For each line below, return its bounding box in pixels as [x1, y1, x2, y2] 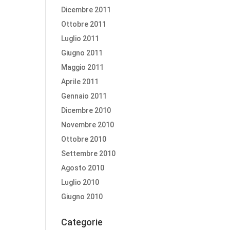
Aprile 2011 [61, 78, 99, 86]
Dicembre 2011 [61, 6, 111, 14]
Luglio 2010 [61, 178, 100, 186]
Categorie [61, 217, 103, 227]
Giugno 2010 [61, 193, 103, 201]
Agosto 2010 [61, 164, 105, 172]
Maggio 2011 [61, 63, 104, 71]
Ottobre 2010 [61, 135, 107, 143]
